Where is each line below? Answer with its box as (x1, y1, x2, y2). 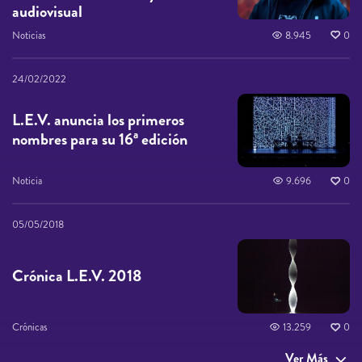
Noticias (12, 27, 46, 43)
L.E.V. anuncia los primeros (12, 108, 184, 133)
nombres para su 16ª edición (12, 128, 187, 152)
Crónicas (12, 320, 48, 335)
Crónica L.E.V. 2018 (12, 264, 141, 288)
